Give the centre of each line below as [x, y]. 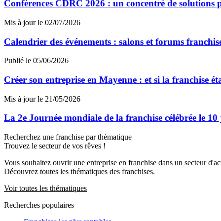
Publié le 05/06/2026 [36, 61]
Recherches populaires [39, 205]
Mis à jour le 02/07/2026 [42, 22]
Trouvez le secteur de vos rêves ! [55, 146]
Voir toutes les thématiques [45, 188]
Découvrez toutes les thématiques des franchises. [79, 172]
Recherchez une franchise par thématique [68, 137]
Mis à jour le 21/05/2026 [42, 99]
